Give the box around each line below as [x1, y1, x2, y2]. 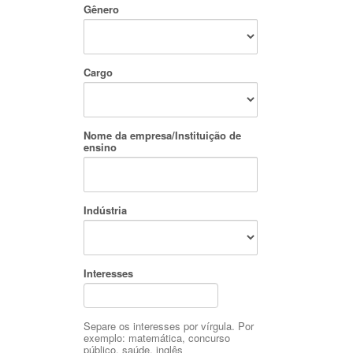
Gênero [83, 2, 119, 17]
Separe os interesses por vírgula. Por [83, 318, 254, 333]
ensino [83, 139, 117, 154]
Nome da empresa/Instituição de [83, 128, 241, 143]
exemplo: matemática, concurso [83, 330, 230, 345]
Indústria [83, 203, 127, 217]
